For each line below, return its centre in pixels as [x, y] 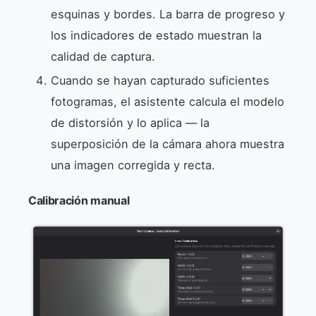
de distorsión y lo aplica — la [130, 122]
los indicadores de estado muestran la [156, 35]
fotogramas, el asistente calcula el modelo [168, 101]
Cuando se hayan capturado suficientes [160, 80]
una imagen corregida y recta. [133, 165]
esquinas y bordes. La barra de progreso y [168, 14]
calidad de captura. [103, 56]
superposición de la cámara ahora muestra [168, 144]
